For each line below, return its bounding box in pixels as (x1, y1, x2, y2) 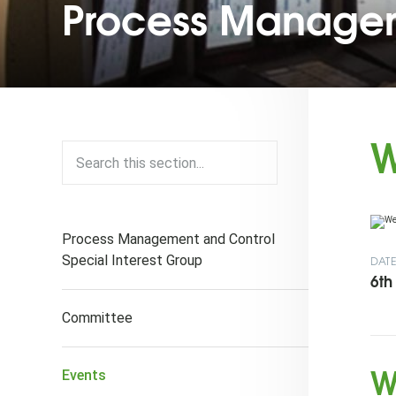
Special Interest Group (62, 252, 202, 269)
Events (62, 367, 106, 384)
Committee (62, 309, 133, 326)
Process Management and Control (62, 231, 275, 247)
